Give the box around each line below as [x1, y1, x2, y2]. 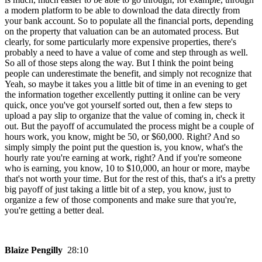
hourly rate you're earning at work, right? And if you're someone [5, 153, 242, 163]
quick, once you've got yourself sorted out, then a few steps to [5, 100, 232, 111]
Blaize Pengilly [5, 245, 67, 256]
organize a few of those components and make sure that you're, [5, 195, 236, 205]
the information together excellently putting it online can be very [5, 89, 240, 100]
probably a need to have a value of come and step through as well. [5, 47, 248, 58]
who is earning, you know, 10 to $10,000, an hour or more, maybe [5, 163, 250, 174]
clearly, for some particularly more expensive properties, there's [5, 37, 236, 47]
